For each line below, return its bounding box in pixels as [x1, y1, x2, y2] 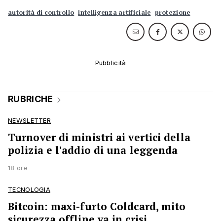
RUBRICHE [8, 94, 53, 104]
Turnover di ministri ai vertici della [8, 130, 190, 144]
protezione [154, 8, 190, 17]
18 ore [8, 164, 28, 172]
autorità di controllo [8, 8, 74, 17]
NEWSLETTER [8, 117, 51, 124]
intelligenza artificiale [78, 8, 151, 17]
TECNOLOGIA [8, 186, 50, 193]
